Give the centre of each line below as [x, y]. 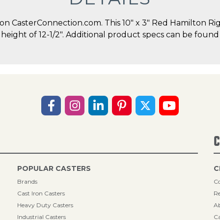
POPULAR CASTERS [54, 168]
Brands [27, 181]
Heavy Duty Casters [45, 205]
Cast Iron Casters [41, 193]
